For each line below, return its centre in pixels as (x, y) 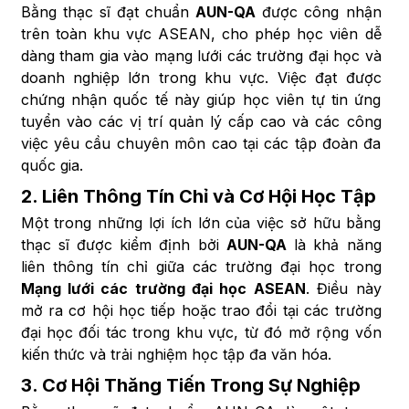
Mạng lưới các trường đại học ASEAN (163, 289)
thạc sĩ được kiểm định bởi (123, 245)
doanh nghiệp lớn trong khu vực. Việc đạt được (201, 78)
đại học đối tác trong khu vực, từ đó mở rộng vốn (201, 333)
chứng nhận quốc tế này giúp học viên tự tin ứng (201, 100)
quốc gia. (52, 166)
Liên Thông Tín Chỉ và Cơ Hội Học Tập (209, 197)
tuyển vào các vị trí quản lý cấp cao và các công (201, 122)
